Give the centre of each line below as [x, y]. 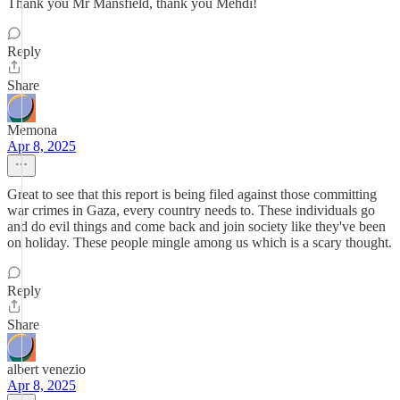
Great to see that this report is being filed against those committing [192, 194]
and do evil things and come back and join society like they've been [196, 226]
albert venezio [46, 369]
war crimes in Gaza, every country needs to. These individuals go [191, 210]
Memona [32, 130]
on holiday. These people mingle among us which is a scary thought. [200, 242]
